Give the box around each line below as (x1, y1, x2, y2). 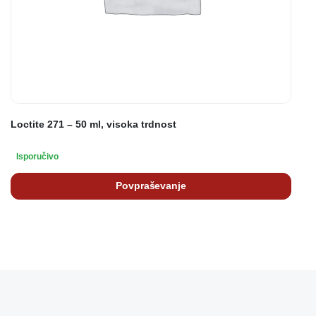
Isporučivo (16, 151, 59, 162)
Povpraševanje (115, 180, 187, 192)
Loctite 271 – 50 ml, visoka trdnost (11, 118, 176, 130)
